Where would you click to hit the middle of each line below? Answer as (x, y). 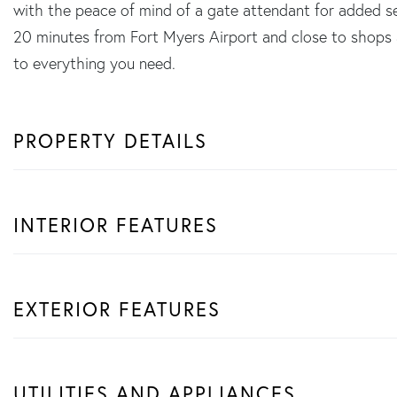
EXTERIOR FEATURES (117, 308)
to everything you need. (94, 63)
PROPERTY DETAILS (110, 140)
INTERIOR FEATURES (116, 224)
